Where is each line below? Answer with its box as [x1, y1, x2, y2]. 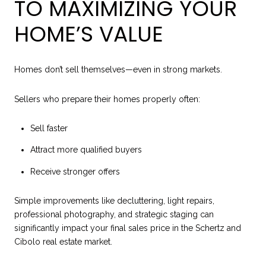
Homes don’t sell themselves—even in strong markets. [14, 64, 222, 74]
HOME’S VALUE [14, 19, 163, 50]
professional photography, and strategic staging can [14, 210, 214, 220]
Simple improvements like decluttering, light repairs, [14, 196, 214, 206]
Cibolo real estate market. [14, 237, 112, 247]
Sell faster [30, 123, 68, 134]
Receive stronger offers [30, 166, 120, 176]
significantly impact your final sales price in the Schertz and [14, 223, 241, 233]
